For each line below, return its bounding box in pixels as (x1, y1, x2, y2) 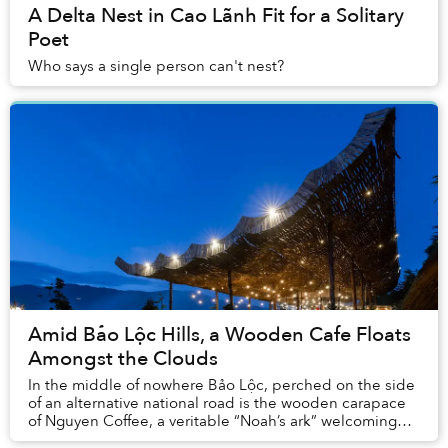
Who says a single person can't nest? (28, 56, 284, 77)
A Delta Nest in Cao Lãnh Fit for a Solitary (28, 2, 404, 30)
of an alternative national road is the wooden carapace (28, 393, 406, 414)
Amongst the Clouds (28, 345, 218, 373)
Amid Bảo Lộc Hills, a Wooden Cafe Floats (28, 321, 411, 349)
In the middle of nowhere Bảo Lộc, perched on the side (28, 375, 415, 396)
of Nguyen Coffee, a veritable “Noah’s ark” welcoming (28, 411, 397, 432)
